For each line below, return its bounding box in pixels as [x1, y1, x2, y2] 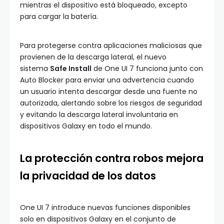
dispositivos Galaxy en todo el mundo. [20, 120, 154, 131]
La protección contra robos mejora [20, 150, 203, 165]
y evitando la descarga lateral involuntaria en [20, 109, 178, 119]
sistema [20, 63, 50, 73]
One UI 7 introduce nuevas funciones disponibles [20, 202, 190, 212]
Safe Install [50, 63, 91, 73]
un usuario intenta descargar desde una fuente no [20, 86, 197, 96]
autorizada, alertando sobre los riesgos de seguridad [20, 97, 202, 108]
